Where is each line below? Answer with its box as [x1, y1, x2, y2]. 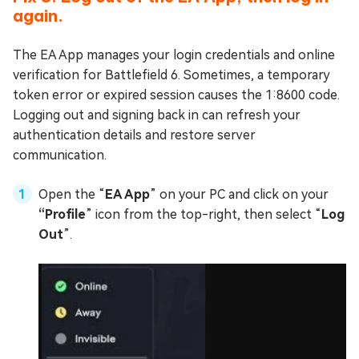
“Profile [38, 206, 86, 222]
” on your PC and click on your [150, 186, 329, 202]
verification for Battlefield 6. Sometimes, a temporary [13, 67, 330, 83]
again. [13, 5, 63, 26]
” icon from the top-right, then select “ [86, 206, 321, 222]
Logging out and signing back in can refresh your [13, 107, 301, 123]
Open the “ [38, 186, 105, 202]
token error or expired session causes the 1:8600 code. [13, 87, 340, 103]
